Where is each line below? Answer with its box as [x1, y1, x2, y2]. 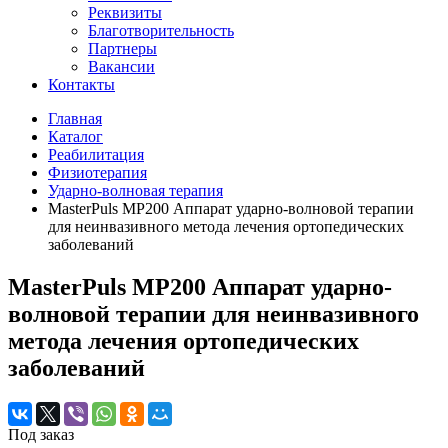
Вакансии [88, 58, 155, 75]
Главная [48, 110, 102, 127]
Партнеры [88, 40, 157, 57]
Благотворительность [88, 22, 234, 39]
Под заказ [8, 425, 74, 443]
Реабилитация [48, 146, 144, 163]
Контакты [48, 76, 115, 93]
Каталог [48, 128, 103, 145]
